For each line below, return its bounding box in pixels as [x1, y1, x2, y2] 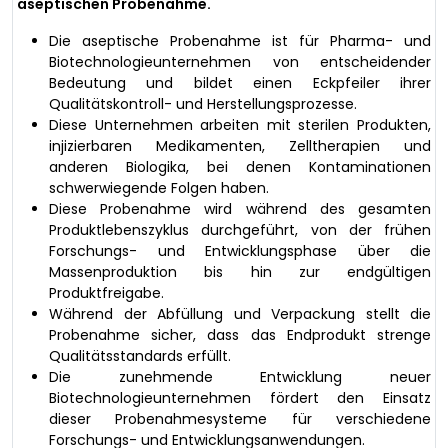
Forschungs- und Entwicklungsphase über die [49, 240, 431, 261]
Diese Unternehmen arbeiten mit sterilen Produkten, [49, 114, 431, 135]
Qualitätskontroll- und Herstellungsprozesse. [49, 93, 357, 114]
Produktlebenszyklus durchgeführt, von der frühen [49, 219, 431, 240]
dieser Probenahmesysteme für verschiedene [49, 408, 431, 429]
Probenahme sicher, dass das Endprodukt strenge [49, 324, 431, 345]
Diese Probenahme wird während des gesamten [49, 198, 431, 219]
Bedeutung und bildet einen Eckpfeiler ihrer [49, 72, 431, 93]
